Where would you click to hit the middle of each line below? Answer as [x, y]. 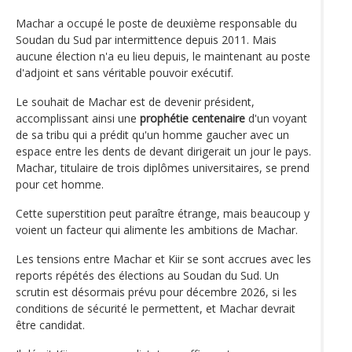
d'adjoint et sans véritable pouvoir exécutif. [125, 72]
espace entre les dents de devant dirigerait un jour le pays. [163, 151]
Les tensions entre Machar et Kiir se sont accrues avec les [163, 258]
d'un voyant [276, 118]
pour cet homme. [60, 184]
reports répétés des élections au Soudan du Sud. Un [147, 275]
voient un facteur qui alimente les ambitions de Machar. [157, 229]
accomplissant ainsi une [78, 118]
